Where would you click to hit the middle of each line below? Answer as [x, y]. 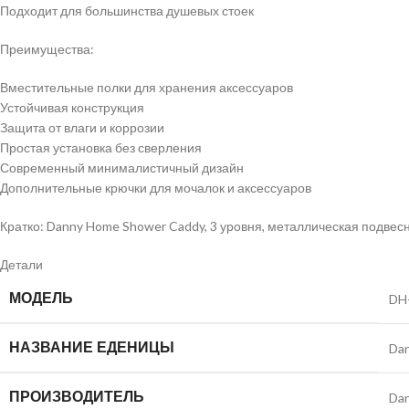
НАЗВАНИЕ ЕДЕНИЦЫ [92, 347]
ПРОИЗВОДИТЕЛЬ [77, 397]
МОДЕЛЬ [41, 298]
